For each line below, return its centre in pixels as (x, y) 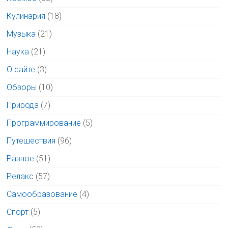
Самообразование (42, 194)
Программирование (44, 123)
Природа (23, 105)
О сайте (21, 70)
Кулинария (26, 16)
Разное (21, 159)
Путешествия (31, 141)
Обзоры (22, 88)
